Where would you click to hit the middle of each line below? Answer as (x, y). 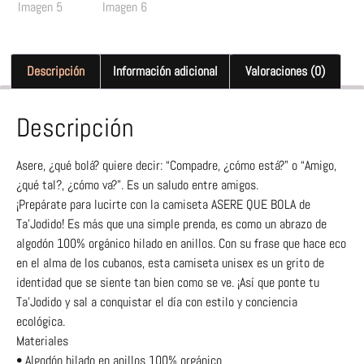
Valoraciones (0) (285, 71)
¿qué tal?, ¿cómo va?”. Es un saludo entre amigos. (137, 184)
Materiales (42, 340)
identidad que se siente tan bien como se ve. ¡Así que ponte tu (168, 282)
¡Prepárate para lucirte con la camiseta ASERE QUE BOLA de (163, 204)
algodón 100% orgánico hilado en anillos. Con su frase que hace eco (181, 243)
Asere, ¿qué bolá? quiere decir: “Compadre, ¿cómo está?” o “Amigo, (176, 165)
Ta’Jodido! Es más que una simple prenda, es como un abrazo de (171, 223)
